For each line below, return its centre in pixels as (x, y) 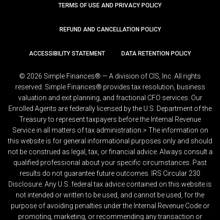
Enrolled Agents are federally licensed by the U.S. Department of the (110, 109)
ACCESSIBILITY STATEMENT (67, 54)
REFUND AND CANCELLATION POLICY (110, 30)
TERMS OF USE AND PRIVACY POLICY (110, 6)
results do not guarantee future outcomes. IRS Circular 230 (110, 174)
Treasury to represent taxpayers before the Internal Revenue (110, 120)
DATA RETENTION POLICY (156, 54)
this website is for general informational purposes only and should (110, 141)
